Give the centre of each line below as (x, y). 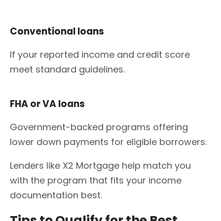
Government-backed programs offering (99, 127)
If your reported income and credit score (100, 55)
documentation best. (56, 195)
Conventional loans (58, 32)
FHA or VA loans (48, 104)
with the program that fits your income (96, 181)
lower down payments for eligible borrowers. (108, 142)
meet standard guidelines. (67, 70)
